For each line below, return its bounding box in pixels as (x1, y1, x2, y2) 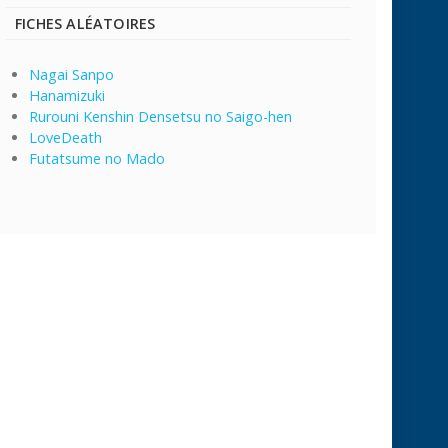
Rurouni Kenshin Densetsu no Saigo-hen (29, 106, 292, 126)
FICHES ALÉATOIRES (15, 13, 156, 33)
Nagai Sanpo (29, 64, 114, 84)
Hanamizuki (29, 85, 105, 105)
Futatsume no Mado (29, 148, 165, 168)
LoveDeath (29, 127, 102, 147)
